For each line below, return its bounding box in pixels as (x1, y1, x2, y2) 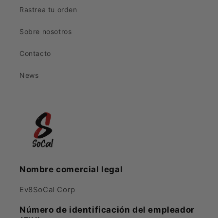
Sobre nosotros (19, 27, 72, 36)
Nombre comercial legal (19, 164, 123, 174)
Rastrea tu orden (19, 5, 77, 14)
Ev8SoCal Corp (19, 185, 75, 194)
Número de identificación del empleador (19, 205, 195, 215)
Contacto (19, 49, 51, 57)
